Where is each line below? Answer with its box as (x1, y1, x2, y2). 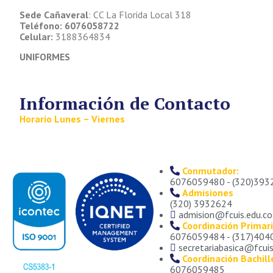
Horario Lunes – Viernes (19, 112, 125, 125)
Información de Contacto (19, 91, 230, 115)
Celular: (19, 30, 53, 43)
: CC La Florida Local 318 (88, 9, 191, 21)
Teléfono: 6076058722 (19, 19, 119, 32)
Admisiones (182, 186, 233, 199)
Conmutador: (182, 164, 239, 177)
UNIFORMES (19, 50, 70, 63)
